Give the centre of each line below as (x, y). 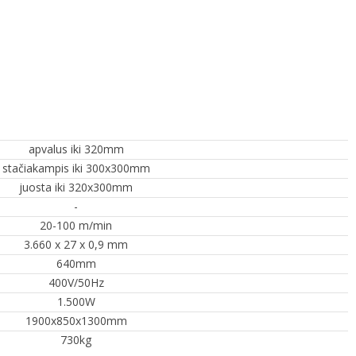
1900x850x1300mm (76, 320)
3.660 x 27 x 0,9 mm (76, 244)
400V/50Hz (76, 282)
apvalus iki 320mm (76, 149)
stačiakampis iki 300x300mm (76, 168)
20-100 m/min (76, 225)
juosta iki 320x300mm (76, 187)
